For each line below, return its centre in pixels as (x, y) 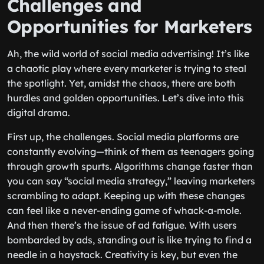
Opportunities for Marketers (130, 27)
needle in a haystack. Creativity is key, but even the (122, 255)
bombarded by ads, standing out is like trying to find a (129, 240)
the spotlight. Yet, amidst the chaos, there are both (121, 83)
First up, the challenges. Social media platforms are (123, 137)
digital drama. (39, 113)
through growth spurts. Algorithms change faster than (130, 166)
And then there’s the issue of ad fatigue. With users (122, 225)
